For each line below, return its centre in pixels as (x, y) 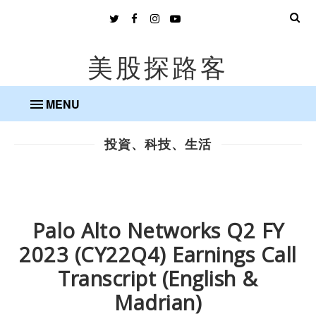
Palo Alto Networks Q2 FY (158, 230)
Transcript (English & (158, 278)
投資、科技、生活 (158, 144)
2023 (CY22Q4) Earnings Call (158, 254)
